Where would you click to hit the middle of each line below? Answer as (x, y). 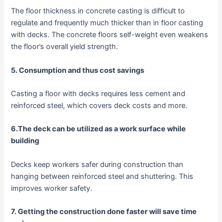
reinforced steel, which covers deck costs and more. (99, 106)
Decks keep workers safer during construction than (97, 164)
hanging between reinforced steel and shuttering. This (102, 176)
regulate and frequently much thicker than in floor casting (107, 23)
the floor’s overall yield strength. (65, 47)
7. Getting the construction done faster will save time (104, 212)
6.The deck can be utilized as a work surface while (99, 129)
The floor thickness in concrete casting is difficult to (98, 11)
